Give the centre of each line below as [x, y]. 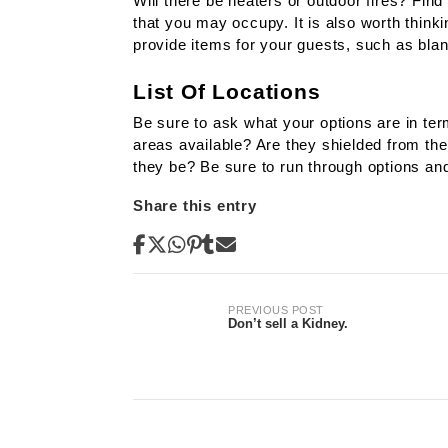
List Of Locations [227, 92]
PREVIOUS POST [276, 310]
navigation [219, 355]
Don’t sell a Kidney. [288, 324]
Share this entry [195, 205]
